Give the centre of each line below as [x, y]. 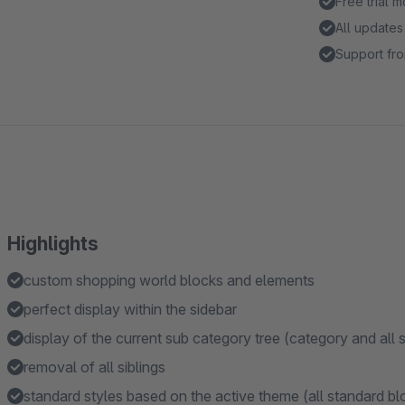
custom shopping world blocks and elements [169, 280]
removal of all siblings [94, 367]
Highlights [53, 244]
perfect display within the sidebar [130, 309]
